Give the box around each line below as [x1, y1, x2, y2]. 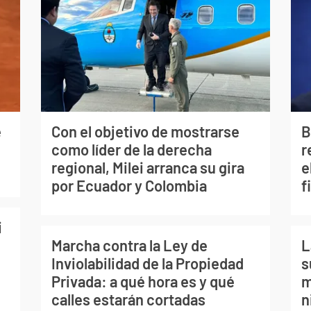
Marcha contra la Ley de [51, 236, 208, 255]
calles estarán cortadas [51, 290, 205, 309]
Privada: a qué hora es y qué [51, 272, 235, 291]
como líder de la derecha [51, 140, 212, 159]
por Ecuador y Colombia [51, 176, 207, 195]
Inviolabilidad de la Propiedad [51, 254, 244, 273]
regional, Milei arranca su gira [51, 158, 244, 177]
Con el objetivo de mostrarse [51, 122, 239, 141]
